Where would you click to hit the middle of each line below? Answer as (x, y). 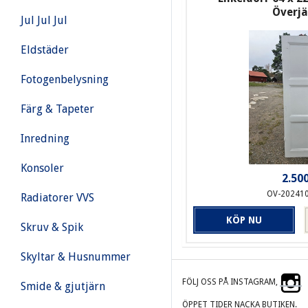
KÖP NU (244, 220)
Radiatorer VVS (57, 198)
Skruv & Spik (52, 227)
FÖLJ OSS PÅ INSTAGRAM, (231, 282)
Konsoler (42, 168)
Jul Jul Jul (44, 20)
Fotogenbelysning (65, 79)
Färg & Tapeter (57, 109)
